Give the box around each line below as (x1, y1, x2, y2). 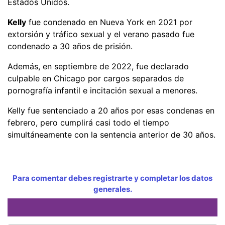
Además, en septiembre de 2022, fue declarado (8, 61, 189, 71)
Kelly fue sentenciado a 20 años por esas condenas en (8, 105, 214, 116)
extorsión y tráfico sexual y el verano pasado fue (8, 29, 194, 39)
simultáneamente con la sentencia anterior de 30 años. (8, 129, 215, 140)
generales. (93, 184, 132, 194)
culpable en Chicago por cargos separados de (8, 73, 184, 83)
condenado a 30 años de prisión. (8, 41, 133, 51)
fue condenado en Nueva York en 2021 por (26, 17, 192, 27)
